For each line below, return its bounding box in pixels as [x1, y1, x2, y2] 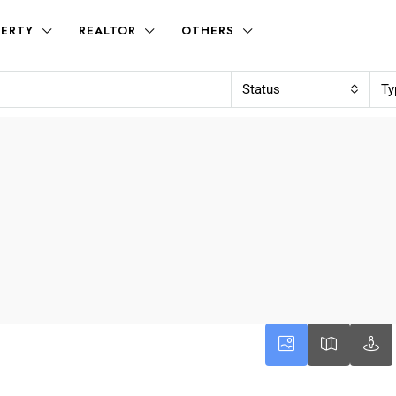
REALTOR [79, 22, 136, 39]
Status [241, 81, 280, 97]
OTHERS [181, 22, 234, 39]
